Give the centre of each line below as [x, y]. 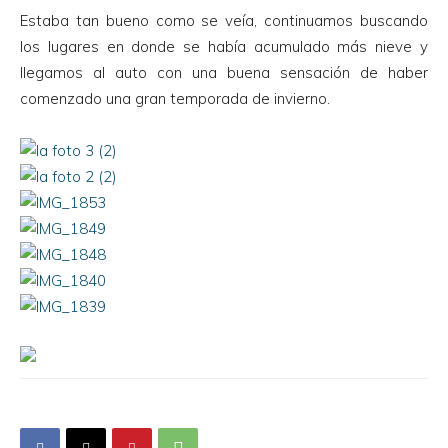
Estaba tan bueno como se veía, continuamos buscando [224, 20]
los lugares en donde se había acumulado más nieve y [224, 46]
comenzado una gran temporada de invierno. [175, 98]
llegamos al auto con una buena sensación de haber [224, 72]
